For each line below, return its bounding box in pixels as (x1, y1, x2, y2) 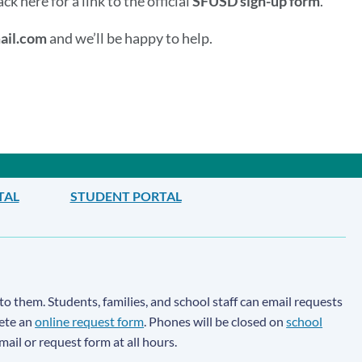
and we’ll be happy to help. (48, 29, 213, 48)
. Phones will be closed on (144, 314, 287, 330)
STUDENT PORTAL (69, 188, 182, 204)
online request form (35, 314, 145, 330)
